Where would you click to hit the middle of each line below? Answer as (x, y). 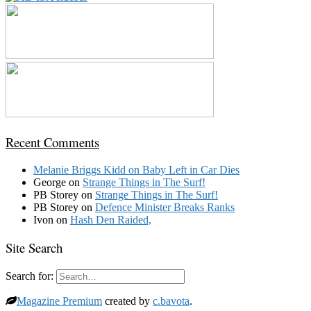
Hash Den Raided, (111, 219)
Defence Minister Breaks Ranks (165, 207)
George (50, 182)
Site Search (34, 248)
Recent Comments (52, 142)
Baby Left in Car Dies (191, 169)
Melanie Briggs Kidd (79, 169)
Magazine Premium (59, 301)
